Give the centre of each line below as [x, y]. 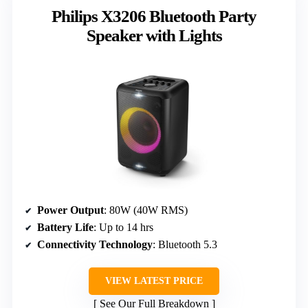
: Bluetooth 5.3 [185, 244]
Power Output [70, 210]
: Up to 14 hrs [123, 227]
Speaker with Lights [154, 35]
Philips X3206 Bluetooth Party [154, 16]
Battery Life [65, 227]
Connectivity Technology [95, 244]
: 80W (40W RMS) [146, 210]
